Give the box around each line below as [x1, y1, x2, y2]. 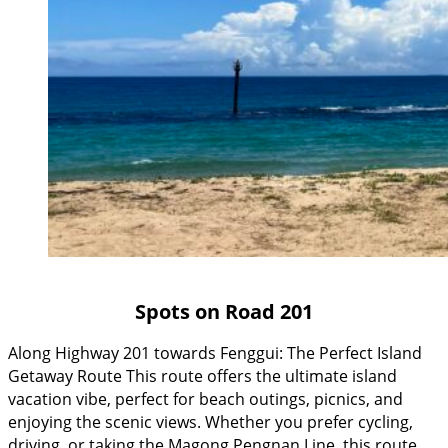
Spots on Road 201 [135, 297, 313, 325]
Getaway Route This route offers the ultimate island [8, 365, 397, 388]
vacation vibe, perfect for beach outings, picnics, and [8, 388, 403, 411]
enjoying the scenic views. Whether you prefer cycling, [8, 411, 413, 434]
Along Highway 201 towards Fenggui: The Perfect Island [8, 342, 422, 365]
